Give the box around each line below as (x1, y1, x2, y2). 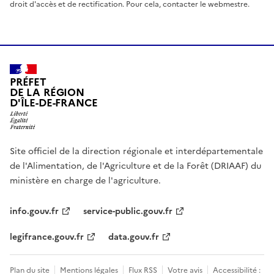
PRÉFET (10, 75, 46, 91)
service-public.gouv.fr (83, 205, 172, 218)
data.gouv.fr (108, 231, 159, 244)
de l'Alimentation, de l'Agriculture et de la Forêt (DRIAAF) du (10, 160, 261, 173)
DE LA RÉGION (10, 85, 84, 101)
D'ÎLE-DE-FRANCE (10, 95, 98, 111)
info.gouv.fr (10, 205, 59, 218)
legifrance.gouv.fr (10, 231, 84, 244)
